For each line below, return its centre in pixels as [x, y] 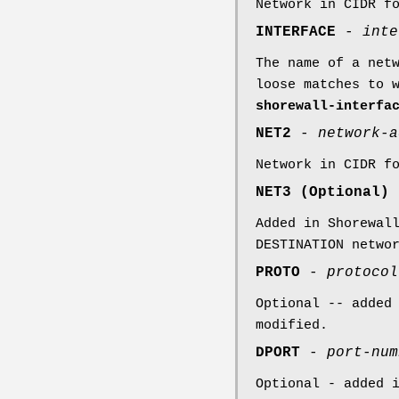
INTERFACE [296, 32]
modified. [292, 325]
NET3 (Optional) [322, 192]
